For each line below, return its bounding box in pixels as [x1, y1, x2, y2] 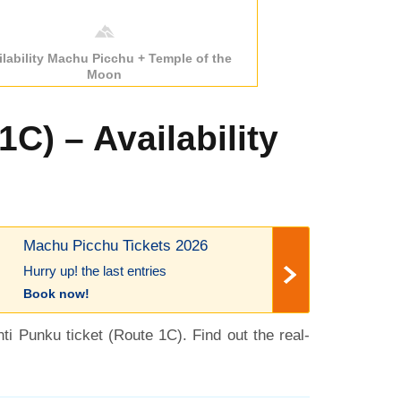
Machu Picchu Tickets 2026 [22, 237, 208, 254]
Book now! [22, 286, 90, 302]
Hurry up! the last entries [22, 264, 166, 279]
